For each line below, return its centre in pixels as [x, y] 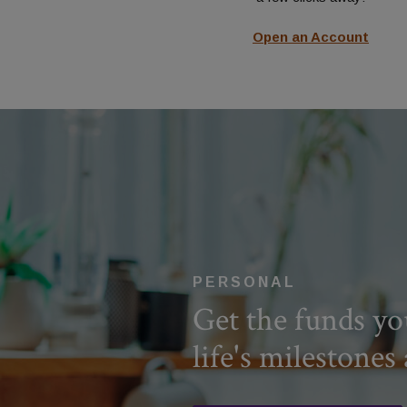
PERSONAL [244, 283]
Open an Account [311, 36]
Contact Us [111, 22]
